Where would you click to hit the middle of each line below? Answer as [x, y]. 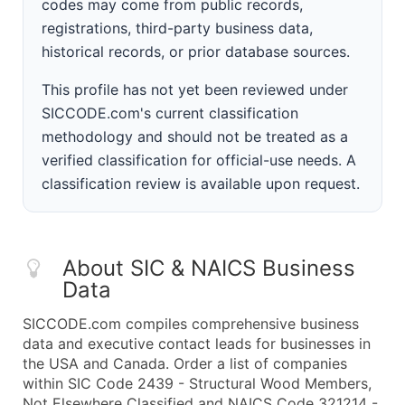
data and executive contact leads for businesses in [197, 344]
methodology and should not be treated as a [195, 137]
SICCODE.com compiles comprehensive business [191, 324]
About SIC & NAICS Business [209, 268]
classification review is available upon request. [201, 184]
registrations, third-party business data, [177, 28]
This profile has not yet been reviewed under [195, 89]
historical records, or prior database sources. [196, 52]
